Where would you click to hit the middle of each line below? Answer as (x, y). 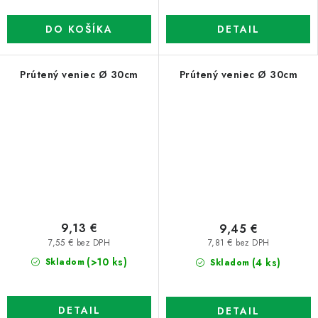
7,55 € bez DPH (79, 242)
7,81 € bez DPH (238, 243)
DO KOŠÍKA (79, 29)
